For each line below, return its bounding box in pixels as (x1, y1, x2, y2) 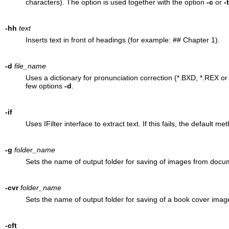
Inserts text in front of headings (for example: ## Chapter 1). (25, 35, 220, 44)
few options (25, 81, 64, 90)
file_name (14, 61, 46, 70)
